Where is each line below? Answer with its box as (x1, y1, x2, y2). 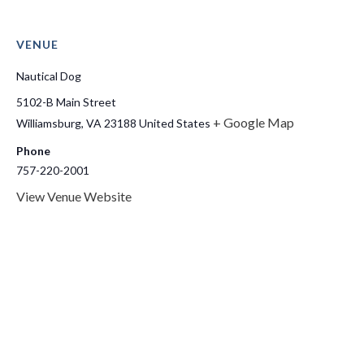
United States (139, 115, 210, 130)
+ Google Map (213, 114, 294, 130)
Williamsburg (16, 115, 81, 130)
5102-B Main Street (16, 94, 116, 109)
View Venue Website (16, 188, 132, 204)
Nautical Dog (16, 68, 81, 83)
